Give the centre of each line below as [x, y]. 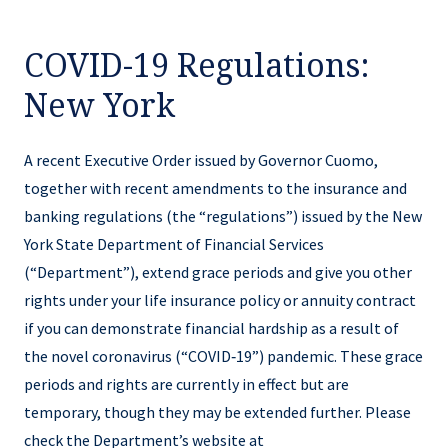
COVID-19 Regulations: [197, 65]
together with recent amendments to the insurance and [215, 187]
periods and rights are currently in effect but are [186, 383]
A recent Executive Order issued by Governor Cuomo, [201, 159]
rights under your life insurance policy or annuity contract [220, 299]
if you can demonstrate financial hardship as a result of [211, 327]
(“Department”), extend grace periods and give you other [218, 271]
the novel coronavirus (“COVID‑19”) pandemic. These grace [223, 355]
